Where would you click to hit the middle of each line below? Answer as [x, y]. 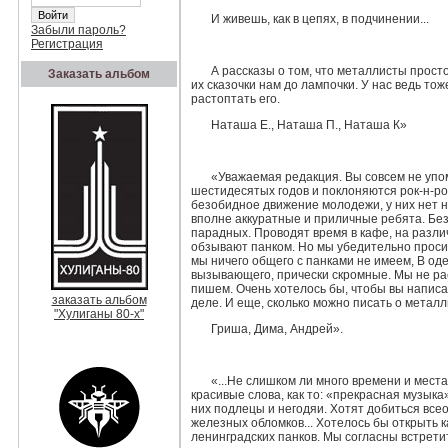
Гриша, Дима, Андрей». [276, 329]
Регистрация [67, 44]
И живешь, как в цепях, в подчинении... [319, 19]
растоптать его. [235, 99]
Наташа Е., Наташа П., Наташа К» [308, 125]
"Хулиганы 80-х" [99, 314]
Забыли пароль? [78, 30]
